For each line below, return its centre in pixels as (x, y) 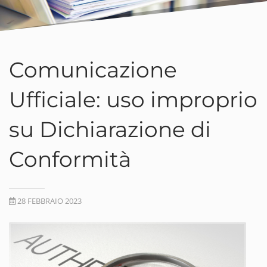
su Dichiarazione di (110, 129)
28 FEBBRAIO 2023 (49, 201)
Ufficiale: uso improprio (133, 100)
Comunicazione (93, 70)
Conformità (70, 159)
